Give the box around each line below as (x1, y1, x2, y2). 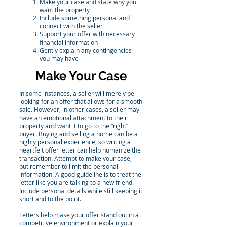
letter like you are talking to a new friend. (19, 178, 134, 186)
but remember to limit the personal (19, 162, 118, 170)
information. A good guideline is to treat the (19, 170, 141, 178)
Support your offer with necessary (40, 30, 135, 38)
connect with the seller (40, 22, 103, 30)
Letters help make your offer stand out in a (19, 211, 139, 219)
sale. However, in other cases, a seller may (19, 105, 139, 113)
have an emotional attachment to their (19, 113, 127, 122)
